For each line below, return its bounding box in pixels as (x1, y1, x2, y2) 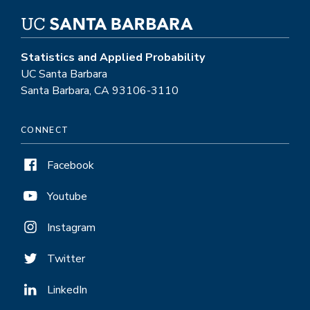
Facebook (47, 157, 94, 173)
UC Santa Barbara (21, 66, 107, 82)
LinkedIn (47, 282, 87, 298)
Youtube (47, 188, 87, 204)
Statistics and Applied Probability (21, 49, 205, 65)
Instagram (47, 219, 95, 235)
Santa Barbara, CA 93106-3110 (21, 82, 179, 98)
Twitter (47, 250, 85, 266)
